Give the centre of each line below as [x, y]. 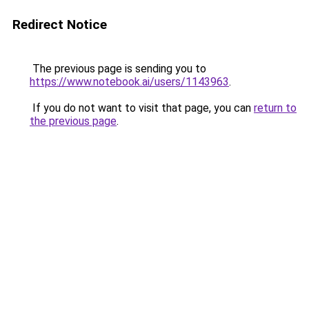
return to [275, 108]
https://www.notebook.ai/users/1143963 [129, 82]
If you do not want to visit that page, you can [142, 108]
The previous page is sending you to [118, 69]
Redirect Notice [60, 24]
